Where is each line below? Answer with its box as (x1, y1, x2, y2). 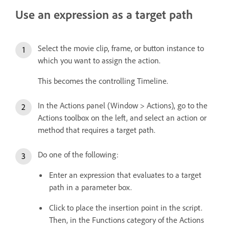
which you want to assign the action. (38, 55, 161, 66)
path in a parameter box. (49, 182, 132, 193)
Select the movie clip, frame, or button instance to (38, 43, 204, 54)
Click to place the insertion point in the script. (49, 202, 202, 213)
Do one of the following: (38, 149, 119, 160)
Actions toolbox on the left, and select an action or (38, 112, 207, 123)
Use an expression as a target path (15, 7, 193, 22)
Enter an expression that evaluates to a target (49, 170, 201, 180)
